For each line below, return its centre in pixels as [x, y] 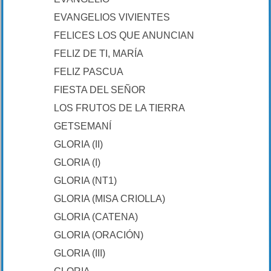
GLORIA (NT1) [85, 181]
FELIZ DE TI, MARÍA [99, 54]
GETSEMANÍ [83, 126]
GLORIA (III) [80, 253]
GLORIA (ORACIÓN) [99, 235]
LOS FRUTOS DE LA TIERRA [119, 108]
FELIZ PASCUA [89, 72]
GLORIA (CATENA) [96, 217]
